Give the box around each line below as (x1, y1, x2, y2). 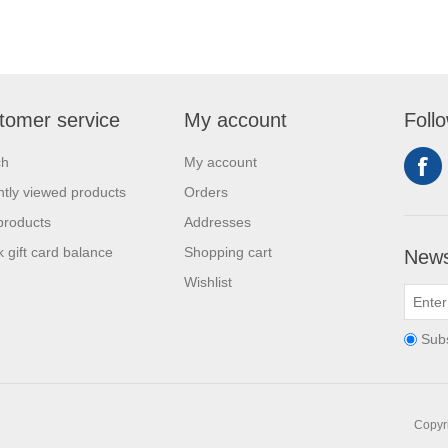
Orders (184, 184, 228, 201)
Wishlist (184, 274, 232, 291)
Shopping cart (184, 244, 272, 261)
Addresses (184, 214, 251, 231)
